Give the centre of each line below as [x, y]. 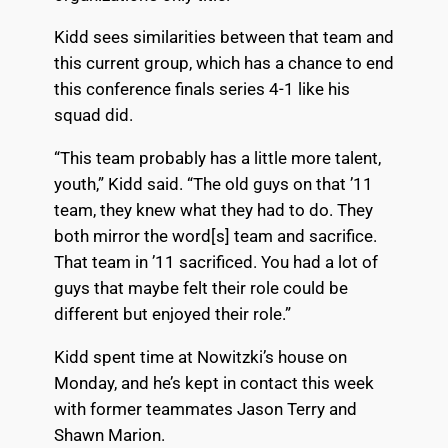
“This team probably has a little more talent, [217, 158]
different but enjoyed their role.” [172, 314]
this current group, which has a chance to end [223, 63]
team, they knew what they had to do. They [213, 210]
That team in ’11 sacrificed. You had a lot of [215, 262]
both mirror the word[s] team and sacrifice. [215, 236]
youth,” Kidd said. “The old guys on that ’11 [213, 184]
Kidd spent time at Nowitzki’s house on [200, 356]
